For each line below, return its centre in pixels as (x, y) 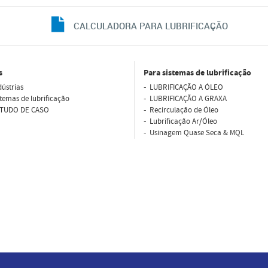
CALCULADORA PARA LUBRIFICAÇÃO (150, 25)
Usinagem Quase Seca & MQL (197, 133)
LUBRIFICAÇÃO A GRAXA (188, 98)
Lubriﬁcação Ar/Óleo (183, 121)
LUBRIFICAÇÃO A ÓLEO (186, 87)
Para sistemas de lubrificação (197, 73)
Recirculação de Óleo (184, 110)
